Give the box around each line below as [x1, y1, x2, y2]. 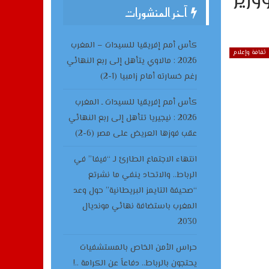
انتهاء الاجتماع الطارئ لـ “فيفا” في [73, 153, 197, 166]
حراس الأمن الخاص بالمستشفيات [79, 241, 197, 255]
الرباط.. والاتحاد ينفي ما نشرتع [88, 169, 197, 182]
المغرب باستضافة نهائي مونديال [82, 200, 197, 213]
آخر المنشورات [124, 4, 189, 22]
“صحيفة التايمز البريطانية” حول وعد [73, 184, 197, 198]
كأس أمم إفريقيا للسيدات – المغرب [70, 39, 197, 52]
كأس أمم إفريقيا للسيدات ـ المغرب [74, 96, 197, 109]
